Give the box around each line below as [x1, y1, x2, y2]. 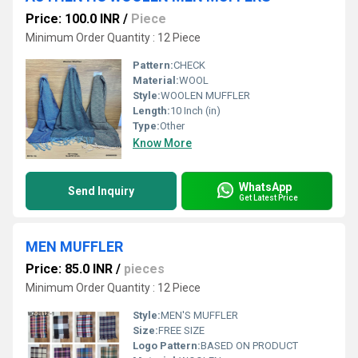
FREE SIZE [158, 324, 205, 336]
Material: [133, 74, 179, 86]
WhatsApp [239, 180, 292, 193]
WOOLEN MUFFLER [161, 89, 250, 101]
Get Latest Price [239, 193, 298, 202]
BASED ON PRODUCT [201, 340, 298, 352]
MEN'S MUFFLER [161, 309, 238, 321]
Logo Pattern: [133, 340, 201, 352]
